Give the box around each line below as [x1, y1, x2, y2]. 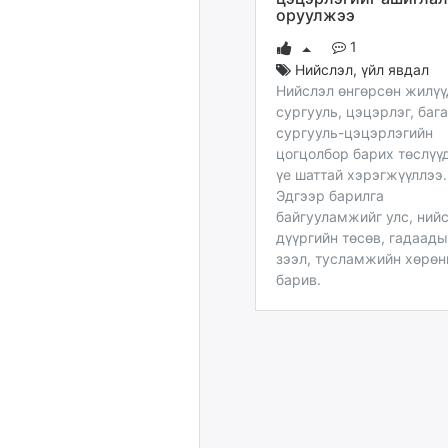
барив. [276, 270, 321, 288]
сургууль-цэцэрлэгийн [276, 123, 433, 141]
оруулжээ [276, 4, 355, 25]
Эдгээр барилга [276, 186, 384, 204]
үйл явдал [361, 60, 429, 78]
